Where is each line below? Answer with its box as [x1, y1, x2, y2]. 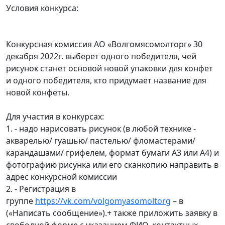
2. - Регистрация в [6, 183, 76, 194]
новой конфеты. [6, 87, 69, 98]
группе [6, 195, 35, 206]
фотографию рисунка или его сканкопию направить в [6, 159, 218, 170]
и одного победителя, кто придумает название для [6, 75, 206, 86]
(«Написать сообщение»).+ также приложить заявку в [6, 207, 217, 218]
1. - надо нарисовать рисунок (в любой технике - [6, 123, 196, 134]
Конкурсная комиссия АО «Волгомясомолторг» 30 [6, 39, 202, 50]
